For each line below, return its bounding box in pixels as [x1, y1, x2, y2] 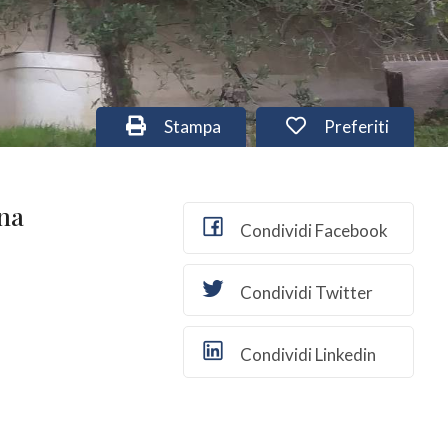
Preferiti [321, 116, 390, 137]
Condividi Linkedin [236, 344, 376, 365]
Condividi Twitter [236, 282, 373, 303]
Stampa [161, 116, 222, 137]
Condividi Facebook [236, 220, 388, 241]
